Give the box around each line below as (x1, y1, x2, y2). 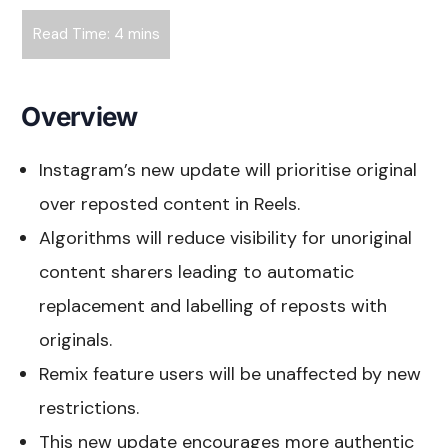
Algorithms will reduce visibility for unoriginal (39, 225, 413, 250)
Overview (21, 100, 138, 132)
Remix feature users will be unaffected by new (39, 361, 422, 386)
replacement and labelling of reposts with (39, 293, 388, 318)
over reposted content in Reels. (39, 191, 301, 216)
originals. (39, 327, 113, 352)
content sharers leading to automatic (39, 259, 355, 284)
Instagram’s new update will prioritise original (39, 157, 418, 182)
